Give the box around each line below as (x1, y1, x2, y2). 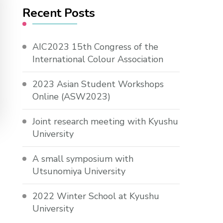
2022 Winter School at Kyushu (32, 190, 160, 202)
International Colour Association (32, 53, 164, 65)
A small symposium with (32, 152, 134, 165)
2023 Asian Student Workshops (32, 78, 164, 90)
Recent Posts (22, 4, 96, 21)
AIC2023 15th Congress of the (32, 40, 159, 53)
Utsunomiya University (32, 165, 126, 177)
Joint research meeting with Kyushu (32, 115, 179, 127)
